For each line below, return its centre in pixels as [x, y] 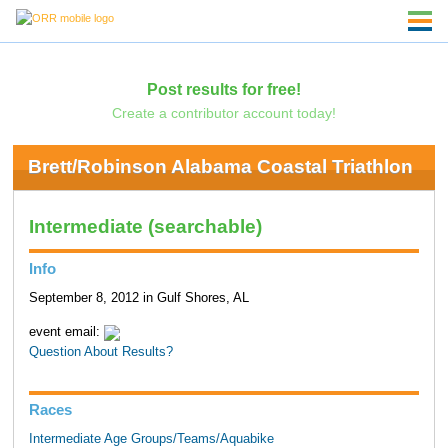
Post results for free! [223, 88]
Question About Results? [100, 352]
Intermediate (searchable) [145, 227]
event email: [66, 332]
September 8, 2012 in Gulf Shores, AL [138, 297]
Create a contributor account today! [223, 112]
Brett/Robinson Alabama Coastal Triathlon [220, 167]
